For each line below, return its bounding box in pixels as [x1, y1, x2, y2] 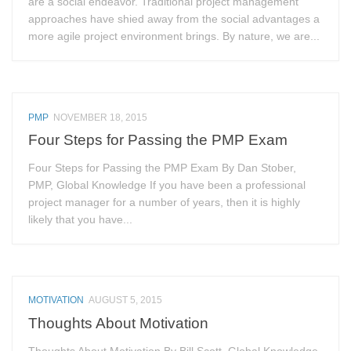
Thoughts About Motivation [28, 314, 209, 332]
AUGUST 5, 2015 [89, 295, 163, 306]
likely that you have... [28, 213, 133, 226]
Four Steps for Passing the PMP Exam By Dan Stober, [28, 161, 297, 175]
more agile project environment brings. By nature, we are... [28, 30, 320, 43]
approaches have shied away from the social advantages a [28, 13, 320, 26]
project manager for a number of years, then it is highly [28, 196, 301, 209]
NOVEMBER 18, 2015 [53, 111, 148, 123]
